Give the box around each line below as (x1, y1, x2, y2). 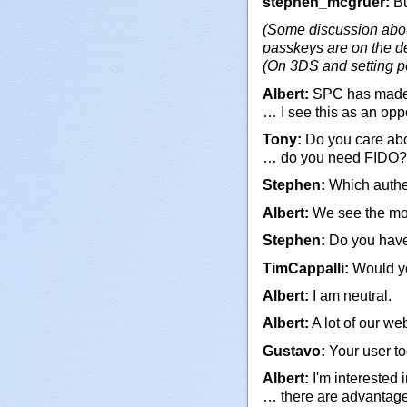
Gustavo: (263, 342, 325, 359)
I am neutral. (309, 288, 392, 304)
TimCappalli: (263, 260, 349, 276)
